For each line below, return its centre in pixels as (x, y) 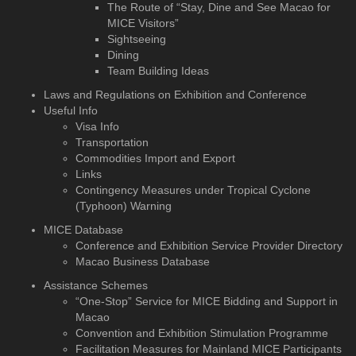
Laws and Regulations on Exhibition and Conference (175, 95)
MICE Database (83, 230)
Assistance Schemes (96, 286)
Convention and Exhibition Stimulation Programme (202, 333)
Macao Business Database (143, 262)
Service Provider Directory (275, 246)
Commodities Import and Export (155, 159)
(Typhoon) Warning (124, 206)
